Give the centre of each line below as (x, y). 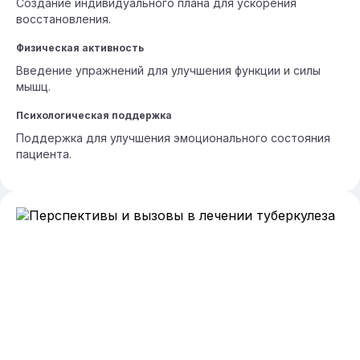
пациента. (44, 154)
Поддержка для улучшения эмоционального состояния (173, 138)
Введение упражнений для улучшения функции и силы (168, 70)
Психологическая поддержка (94, 115)
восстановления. (63, 19)
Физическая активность (80, 48)
